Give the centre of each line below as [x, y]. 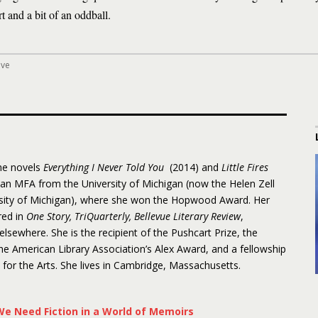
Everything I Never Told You [105, 167]
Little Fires [245, 167]
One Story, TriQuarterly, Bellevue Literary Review [133, 216]
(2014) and [194, 167]
